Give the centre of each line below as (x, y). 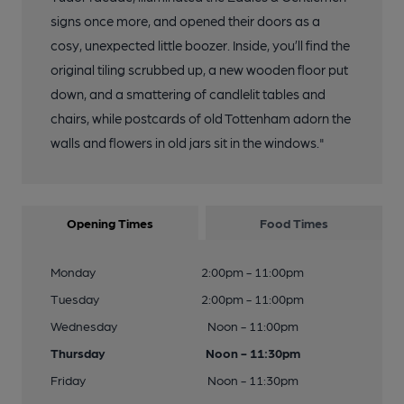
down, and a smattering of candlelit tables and (188, 94)
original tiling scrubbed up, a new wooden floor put (199, 69)
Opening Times (110, 223)
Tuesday (75, 298)
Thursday (78, 353)
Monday (73, 271)
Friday (68, 380)
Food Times (294, 223)
